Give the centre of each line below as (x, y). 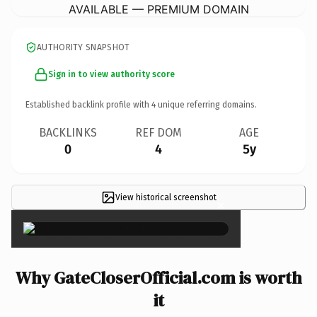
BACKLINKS (68, 132)
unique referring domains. (206, 104)
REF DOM (158, 132)
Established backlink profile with (88, 104)
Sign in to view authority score (111, 74)
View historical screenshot (166, 197)
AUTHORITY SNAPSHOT (83, 47)
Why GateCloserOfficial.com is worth (158, 277)
